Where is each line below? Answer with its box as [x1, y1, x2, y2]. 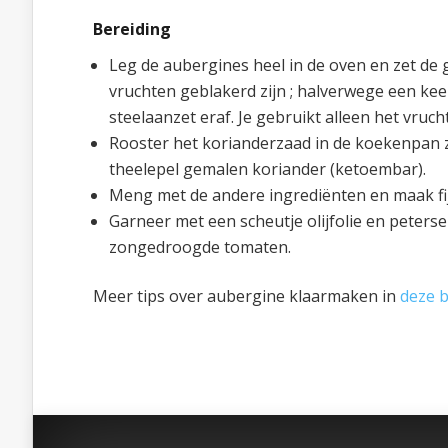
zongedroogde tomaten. [109, 236, 291, 258]
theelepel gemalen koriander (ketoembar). [109, 158, 426, 180]
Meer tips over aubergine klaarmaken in [93, 285, 400, 307]
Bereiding [93, 18, 171, 40]
